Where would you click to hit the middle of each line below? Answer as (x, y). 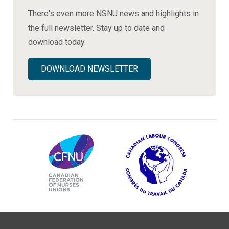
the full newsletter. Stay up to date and (96, 28)
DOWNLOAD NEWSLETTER (89, 69)
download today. (57, 42)
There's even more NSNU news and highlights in (113, 14)
